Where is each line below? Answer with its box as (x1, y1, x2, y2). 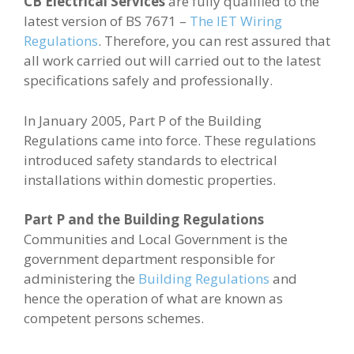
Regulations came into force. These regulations (24, 130, 316, 149)
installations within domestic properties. (24, 170, 276, 189)
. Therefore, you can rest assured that (98, 32, 330, 51)
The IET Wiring (190, 12, 282, 31)
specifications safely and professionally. (24, 71, 273, 90)
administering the (24, 269, 138, 288)
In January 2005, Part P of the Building (24, 111, 262, 130)
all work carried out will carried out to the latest (24, 51, 321, 70)
